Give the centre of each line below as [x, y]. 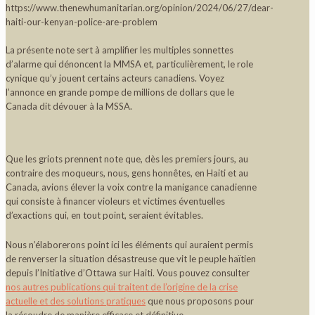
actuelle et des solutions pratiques [76, 301]
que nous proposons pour [200, 301]
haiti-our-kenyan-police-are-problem [82, 21]
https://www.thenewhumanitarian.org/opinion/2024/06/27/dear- [140, 7]
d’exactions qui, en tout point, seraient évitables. [104, 215]
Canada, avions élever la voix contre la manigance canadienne [131, 187]
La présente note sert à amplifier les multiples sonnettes [120, 50]
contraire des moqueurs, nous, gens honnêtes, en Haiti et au [127, 173]
